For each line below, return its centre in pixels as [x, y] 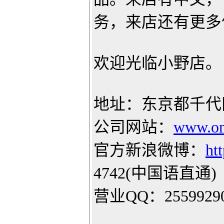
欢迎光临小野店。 [157, 63]
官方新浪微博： [149, 150]
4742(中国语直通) [155, 173]
